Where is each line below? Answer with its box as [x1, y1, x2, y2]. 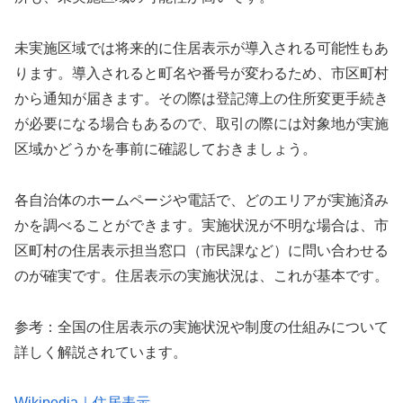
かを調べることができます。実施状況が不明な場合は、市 [14, 217, 389, 233]
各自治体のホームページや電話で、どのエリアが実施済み [14, 192, 389, 208]
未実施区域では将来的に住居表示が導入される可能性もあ [14, 40, 389, 56]
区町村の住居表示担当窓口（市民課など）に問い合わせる [14, 242, 389, 258]
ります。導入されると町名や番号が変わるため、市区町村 [14, 65, 389, 81]
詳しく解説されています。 [14, 344, 187, 360]
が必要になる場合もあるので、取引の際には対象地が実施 [14, 115, 389, 131]
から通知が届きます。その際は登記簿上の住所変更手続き [14, 90, 389, 106]
